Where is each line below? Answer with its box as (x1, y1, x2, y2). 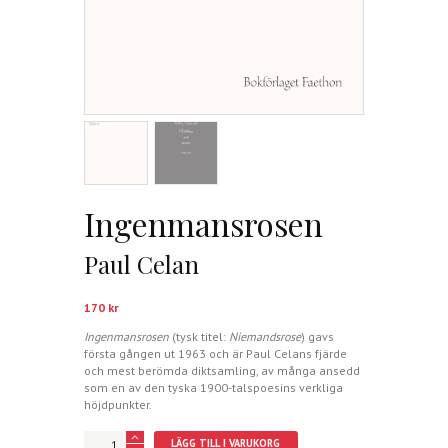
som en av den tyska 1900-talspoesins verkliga (84, 379, 343, 395)
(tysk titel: (169, 328, 229, 344)
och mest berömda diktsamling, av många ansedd (84, 362, 360, 378)
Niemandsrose (229, 328, 301, 344)
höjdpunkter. (84, 396, 152, 412)
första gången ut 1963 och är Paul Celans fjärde (84, 345, 347, 361)
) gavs (301, 328, 334, 344)
